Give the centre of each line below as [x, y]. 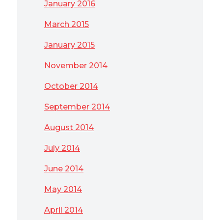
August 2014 [69, 127]
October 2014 [71, 86]
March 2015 [67, 24]
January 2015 [69, 45]
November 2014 [76, 66]
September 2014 [77, 107]
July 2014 [62, 148]
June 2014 [64, 169]
